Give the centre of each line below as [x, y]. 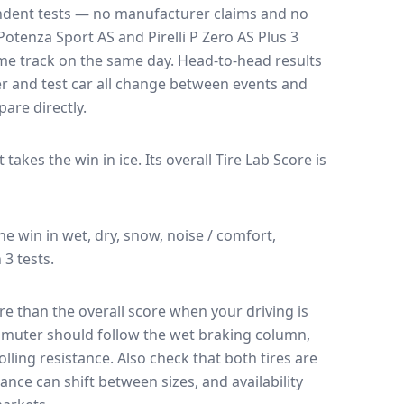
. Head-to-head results [246, 60]
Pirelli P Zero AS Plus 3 [223, 37]
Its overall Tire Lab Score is [236, 160]
